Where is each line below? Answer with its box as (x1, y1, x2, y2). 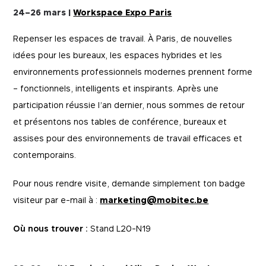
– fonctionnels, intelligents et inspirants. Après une (13, 83, 219, 93)
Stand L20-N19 (88, 223, 151, 233)
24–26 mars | (13, 7, 74, 17)
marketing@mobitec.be (100, 195, 209, 205)
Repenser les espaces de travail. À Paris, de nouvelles (13, 33, 233, 43)
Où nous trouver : (13, 223, 88, 233)
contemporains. (13, 150, 77, 160)
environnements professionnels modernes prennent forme (13, 66, 253, 77)
